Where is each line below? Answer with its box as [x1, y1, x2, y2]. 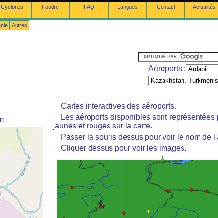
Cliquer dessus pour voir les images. [61, 144, 186, 152]
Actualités [193, 4, 216, 10]
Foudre [42, 4, 59, 10]
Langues [117, 4, 138, 10]
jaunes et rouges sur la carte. [53, 122, 152, 130]
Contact [156, 4, 175, 10]
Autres [12, 22, 27, 28]
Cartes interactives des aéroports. [61, 102, 176, 110]
